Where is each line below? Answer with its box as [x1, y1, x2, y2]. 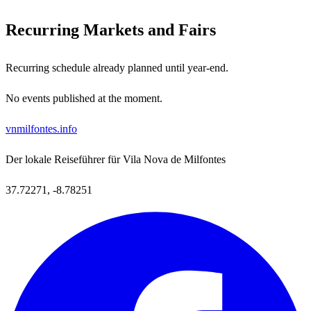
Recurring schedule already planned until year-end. [6, 62, 228, 74]
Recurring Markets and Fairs [6, 21, 216, 40]
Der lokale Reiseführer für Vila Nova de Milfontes [6, 153, 226, 166]
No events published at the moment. [6, 92, 162, 105]
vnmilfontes [6, 123, 57, 135]
